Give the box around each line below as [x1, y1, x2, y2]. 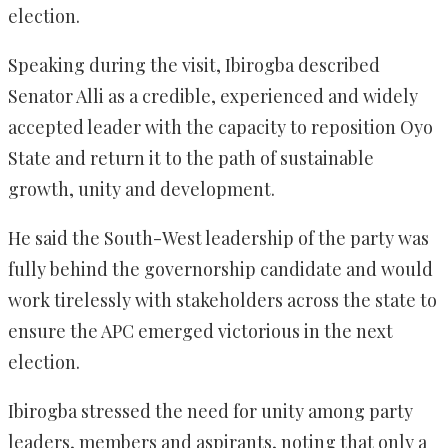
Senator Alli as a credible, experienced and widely [8, 84, 418, 109]
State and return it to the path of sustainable [8, 146, 374, 171]
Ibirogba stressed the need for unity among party [8, 399, 413, 424]
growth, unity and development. [8, 177, 275, 202]
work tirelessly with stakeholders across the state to [8, 288, 437, 313]
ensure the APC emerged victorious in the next [8, 319, 393, 344]
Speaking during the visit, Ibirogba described [8, 53, 380, 78]
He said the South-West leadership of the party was [8, 226, 429, 251]
